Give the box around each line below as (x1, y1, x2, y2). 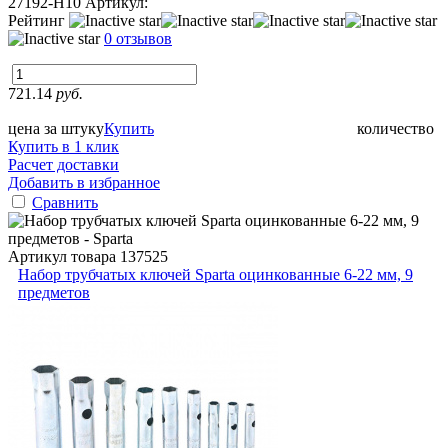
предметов (18, 283, 90, 301)
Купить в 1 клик (8, 137, 119, 155)
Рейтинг (8, 11, 69, 29)
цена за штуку (8, 119, 104, 137)
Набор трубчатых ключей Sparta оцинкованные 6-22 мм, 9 (18, 265, 413, 283)
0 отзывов (104, 29, 172, 47)
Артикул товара (8, 247, 120, 265)
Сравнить (32, 193, 98, 211)
